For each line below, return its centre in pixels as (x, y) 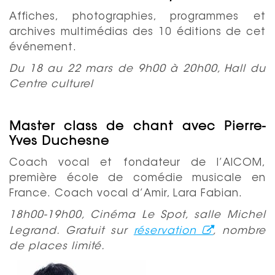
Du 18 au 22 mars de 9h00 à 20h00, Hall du (137, 69)
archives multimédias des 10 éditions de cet (137, 32)
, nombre (240, 231)
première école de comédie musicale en (137, 178)
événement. (45, 47)
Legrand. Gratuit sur (72, 231)
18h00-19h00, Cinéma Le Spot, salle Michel (137, 215)
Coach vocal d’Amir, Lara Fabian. (149, 193)
